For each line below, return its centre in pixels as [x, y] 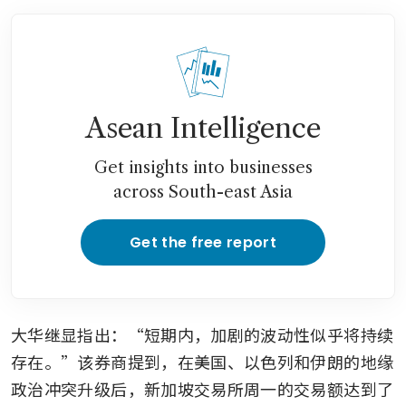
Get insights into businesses [203, 167]
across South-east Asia [203, 192]
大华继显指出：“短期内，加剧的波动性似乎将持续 [203, 334]
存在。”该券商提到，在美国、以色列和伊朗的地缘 [203, 361]
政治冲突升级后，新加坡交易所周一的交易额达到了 [203, 388]
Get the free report [203, 242]
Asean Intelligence [203, 128]
